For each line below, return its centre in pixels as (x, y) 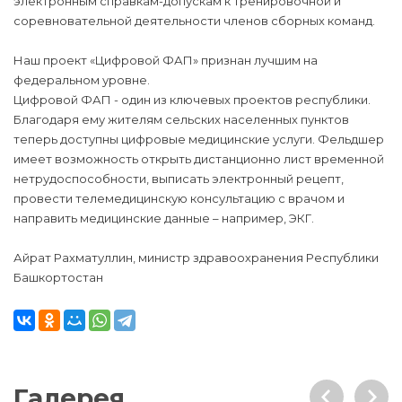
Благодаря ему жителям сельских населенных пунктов (181, 120)
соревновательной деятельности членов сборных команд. (194, 21)
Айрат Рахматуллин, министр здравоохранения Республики (196, 258)
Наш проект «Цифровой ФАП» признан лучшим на (166, 61)
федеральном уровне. (82, 80)
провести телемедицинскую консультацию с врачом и (179, 199)
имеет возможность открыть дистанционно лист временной (199, 159)
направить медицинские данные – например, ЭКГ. (164, 218)
